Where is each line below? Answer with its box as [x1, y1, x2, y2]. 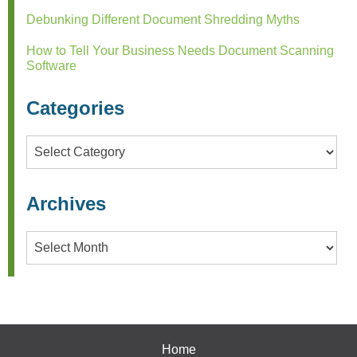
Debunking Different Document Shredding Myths [26, 13, 300, 27]
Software [26, 59, 76, 73]
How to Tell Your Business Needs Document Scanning [26, 44, 334, 58]
